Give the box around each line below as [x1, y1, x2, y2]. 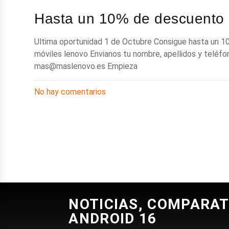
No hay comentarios [34, 87, 106, 97]
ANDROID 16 [68, 210, 157, 227]
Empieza [105, 61, 138, 72]
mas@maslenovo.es [34, 61, 106, 72]
